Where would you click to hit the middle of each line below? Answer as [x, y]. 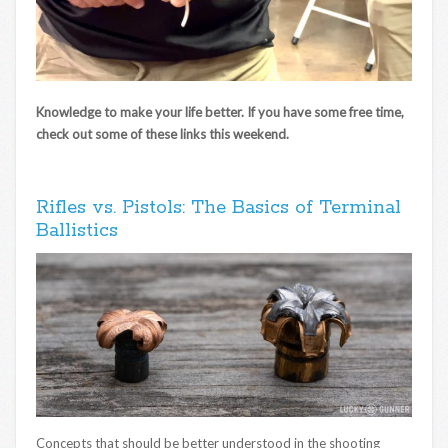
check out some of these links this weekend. [162, 133]
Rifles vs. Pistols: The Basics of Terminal [218, 207]
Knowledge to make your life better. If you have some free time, [220, 111]
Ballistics [77, 230]
